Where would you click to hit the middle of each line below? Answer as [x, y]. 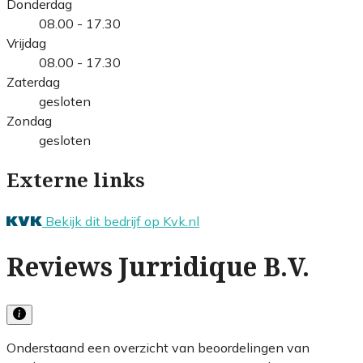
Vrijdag [26, 43]
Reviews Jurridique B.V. [158, 268]
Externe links [76, 180]
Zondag [29, 120]
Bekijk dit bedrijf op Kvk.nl [122, 221]
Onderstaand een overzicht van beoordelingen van [158, 347]
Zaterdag [33, 81]
